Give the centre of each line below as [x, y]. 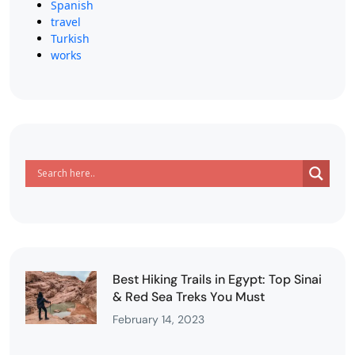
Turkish [70, 38]
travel [66, 21]
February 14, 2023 [158, 319]
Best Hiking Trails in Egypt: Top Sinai [217, 279]
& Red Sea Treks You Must [189, 296]
